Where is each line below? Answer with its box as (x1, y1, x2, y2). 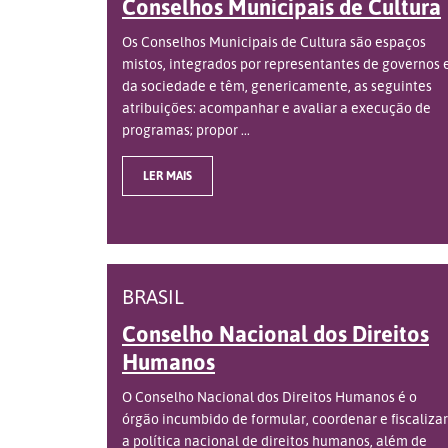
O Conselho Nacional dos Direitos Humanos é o (122, 387, 417, 405)
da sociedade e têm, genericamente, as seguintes (122, 76, 432, 94)
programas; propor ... (122, 120, 250, 138)
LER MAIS (143, 167, 192, 183)
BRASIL (122, 283, 184, 309)
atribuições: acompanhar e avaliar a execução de (122, 98, 431, 116)
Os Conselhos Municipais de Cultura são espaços (122, 32, 426, 50)
